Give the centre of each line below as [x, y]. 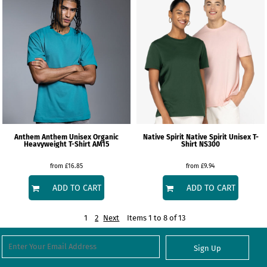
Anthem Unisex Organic [80, 137]
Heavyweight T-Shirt [57, 144]
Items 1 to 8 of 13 [156, 218]
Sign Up [208, 249]
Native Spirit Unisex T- [222, 137]
